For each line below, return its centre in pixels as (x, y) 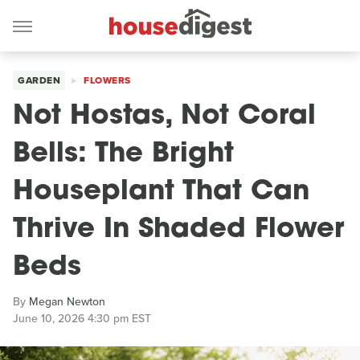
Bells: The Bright (123, 155)
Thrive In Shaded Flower (178, 230)
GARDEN (39, 80)
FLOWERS (107, 80)
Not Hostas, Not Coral (164, 117)
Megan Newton (67, 302)
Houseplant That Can (161, 192)
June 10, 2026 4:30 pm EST (82, 319)
